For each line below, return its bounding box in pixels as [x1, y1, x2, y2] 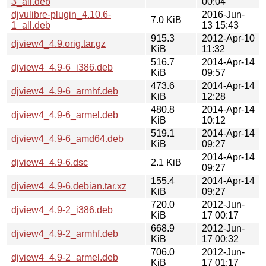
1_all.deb [11, 20, 50, 30]
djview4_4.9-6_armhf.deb [11, 85, 118, 96]
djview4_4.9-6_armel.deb [11, 109, 118, 120]
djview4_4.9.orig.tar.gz [11, 38, 106, 49]
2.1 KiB [151, 157, 182, 167]
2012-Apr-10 [202, 33, 255, 43]
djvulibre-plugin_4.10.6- [11, 9, 111, 20]
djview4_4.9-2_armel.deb [11, 252, 118, 262]
